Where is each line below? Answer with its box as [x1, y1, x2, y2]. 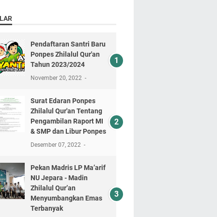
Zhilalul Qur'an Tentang [30, 107, 102, 115]
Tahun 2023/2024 [30, 61, 85, 68]
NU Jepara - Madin [30, 174, 88, 182]
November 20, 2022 [30, 75, 83, 81]
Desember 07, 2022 [30, 141, 82, 148]
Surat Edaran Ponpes [30, 97, 95, 105]
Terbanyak [30, 204, 63, 212]
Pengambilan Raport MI [30, 117, 103, 125]
